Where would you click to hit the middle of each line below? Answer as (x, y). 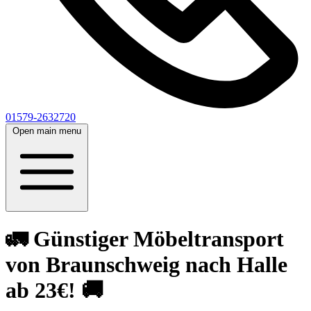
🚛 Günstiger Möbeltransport (145, 239)
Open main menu (47, 131)
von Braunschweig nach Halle (146, 265)
